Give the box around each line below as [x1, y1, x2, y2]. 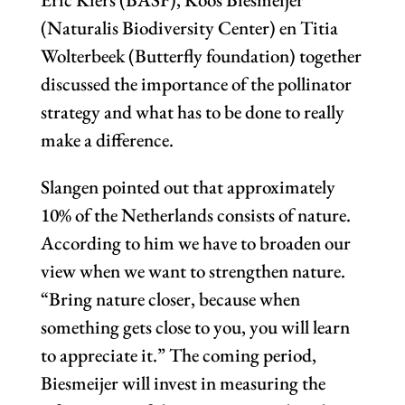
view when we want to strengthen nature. [40, 259, 345, 284]
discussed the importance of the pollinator [40, 71, 352, 97]
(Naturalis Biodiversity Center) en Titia [40, 15, 338, 41]
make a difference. [40, 127, 174, 153]
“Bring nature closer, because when [40, 287, 300, 312]
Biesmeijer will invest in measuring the [40, 371, 325, 396]
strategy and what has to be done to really [40, 99, 344, 125]
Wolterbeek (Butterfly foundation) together [40, 43, 362, 69]
